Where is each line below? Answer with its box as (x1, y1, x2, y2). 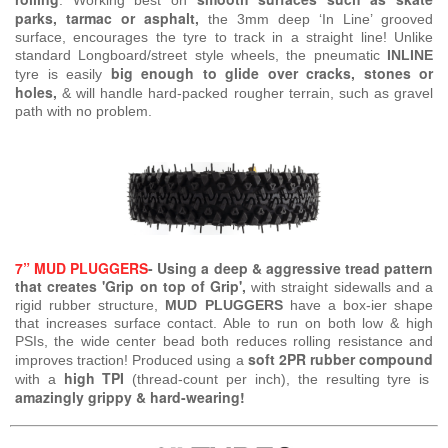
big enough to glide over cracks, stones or (110, 63, 433, 84)
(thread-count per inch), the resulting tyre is (124, 371, 430, 388)
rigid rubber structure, (15, 297, 166, 314)
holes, (15, 82, 57, 103)
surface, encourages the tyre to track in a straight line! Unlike (15, 29, 433, 46)
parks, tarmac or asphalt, (15, 8, 208, 29)
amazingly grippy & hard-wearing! (15, 387, 245, 408)
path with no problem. (15, 103, 152, 120)
